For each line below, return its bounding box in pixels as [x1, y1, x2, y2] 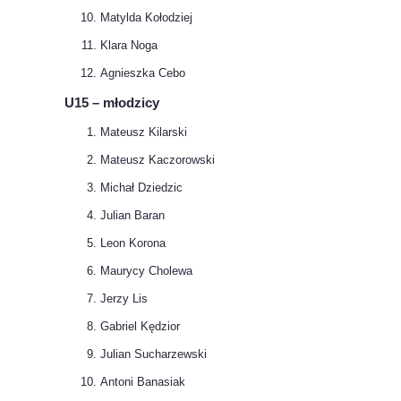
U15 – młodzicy [64, 94, 159, 110]
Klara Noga [100, 38, 158, 52]
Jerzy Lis [100, 292, 148, 306]
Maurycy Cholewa [100, 264, 192, 278]
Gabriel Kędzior [100, 320, 180, 334]
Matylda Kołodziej [100, 10, 192, 24]
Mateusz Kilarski [100, 125, 187, 140]
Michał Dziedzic [100, 181, 183, 195]
